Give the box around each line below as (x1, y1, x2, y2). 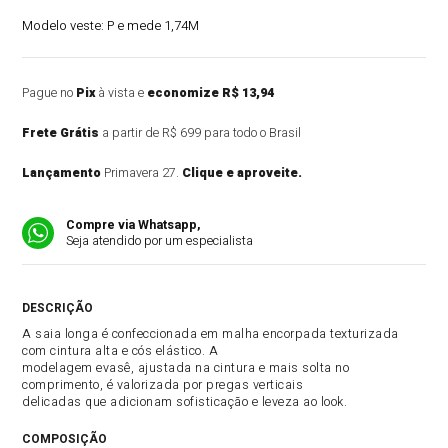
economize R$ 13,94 (147, 84, 275, 102)
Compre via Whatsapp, (66, 216, 202, 234)
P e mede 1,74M (107, 16, 200, 35)
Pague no (22, 84, 77, 102)
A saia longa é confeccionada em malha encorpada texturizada (22, 325, 399, 343)
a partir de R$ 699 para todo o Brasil (99, 124, 302, 142)
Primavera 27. (101, 164, 183, 182)
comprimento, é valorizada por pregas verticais (22, 376, 304, 394)
